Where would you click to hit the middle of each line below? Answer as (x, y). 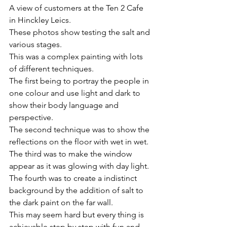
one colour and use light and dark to (76, 93)
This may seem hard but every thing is (78, 215)
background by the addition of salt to (77, 190)
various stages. (35, 44)
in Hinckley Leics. (40, 20)
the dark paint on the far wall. (61, 202)
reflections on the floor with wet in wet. (79, 142)
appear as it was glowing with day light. (79, 166)
